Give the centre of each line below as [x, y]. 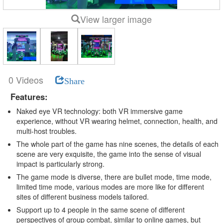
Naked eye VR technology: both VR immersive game [99, 111]
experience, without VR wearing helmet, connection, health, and [117, 121]
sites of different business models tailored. [82, 196]
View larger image [116, 19]
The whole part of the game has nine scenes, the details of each [117, 144]
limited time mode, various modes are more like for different [110, 186]
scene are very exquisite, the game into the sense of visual [109, 154]
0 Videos [27, 79]
